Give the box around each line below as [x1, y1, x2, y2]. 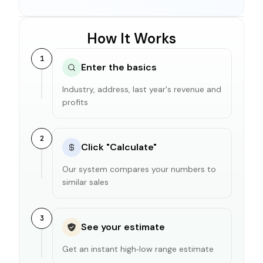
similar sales [62, 176, 109, 187]
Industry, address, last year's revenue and [62, 83, 221, 95]
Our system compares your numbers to [62, 163, 216, 174]
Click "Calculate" [81, 140, 157, 153]
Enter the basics [81, 60, 157, 73]
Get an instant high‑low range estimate [62, 243, 214, 254]
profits [62, 96, 88, 107]
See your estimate [81, 220, 165, 233]
